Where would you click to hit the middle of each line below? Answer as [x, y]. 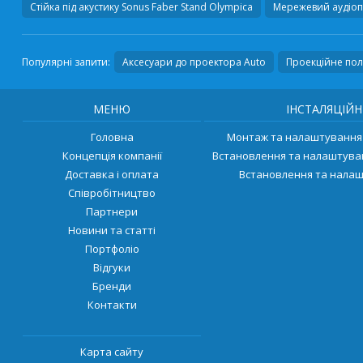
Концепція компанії [112, 155]
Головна [112, 137]
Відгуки [112, 267]
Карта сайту [112, 351]
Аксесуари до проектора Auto [194, 62]
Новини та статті [112, 230]
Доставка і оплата [112, 174]
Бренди [112, 286]
